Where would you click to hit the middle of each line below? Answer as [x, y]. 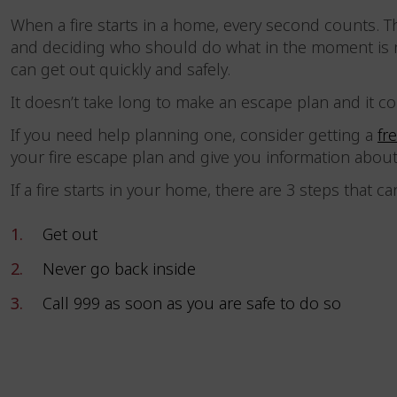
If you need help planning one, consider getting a [194, 136]
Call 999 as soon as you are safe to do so [196, 304]
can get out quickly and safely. [127, 70]
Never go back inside [123, 269]
